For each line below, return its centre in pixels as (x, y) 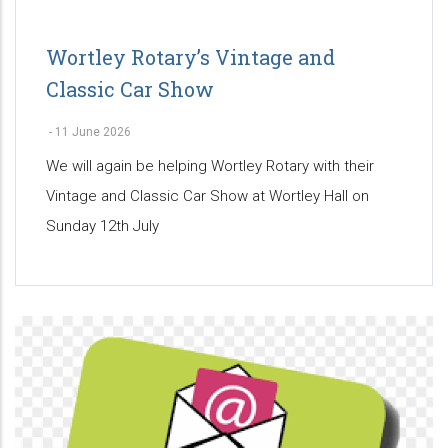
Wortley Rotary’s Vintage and (190, 57)
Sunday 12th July (102, 226)
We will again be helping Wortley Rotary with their (210, 166)
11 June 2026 (93, 132)
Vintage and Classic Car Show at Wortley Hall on (207, 196)
